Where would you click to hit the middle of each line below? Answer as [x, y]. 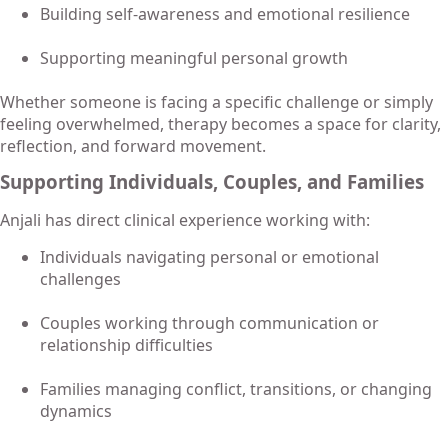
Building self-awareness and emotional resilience [225, 14]
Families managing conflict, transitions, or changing [236, 388]
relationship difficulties [126, 344]
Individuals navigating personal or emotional [209, 256]
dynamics [76, 410]
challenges [80, 278]
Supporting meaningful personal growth [194, 58]
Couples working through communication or [209, 322]
